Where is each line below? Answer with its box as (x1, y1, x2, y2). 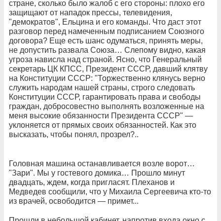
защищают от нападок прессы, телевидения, (9, 8, 172, 17)
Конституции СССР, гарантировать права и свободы (9, 93, 201, 101)
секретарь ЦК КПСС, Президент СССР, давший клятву (9, 65, 208, 73)
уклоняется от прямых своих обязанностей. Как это (9, 121, 196, 129)
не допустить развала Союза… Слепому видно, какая (9, 46, 206, 54)
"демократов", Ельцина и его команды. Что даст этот (9, 18, 201, 26)
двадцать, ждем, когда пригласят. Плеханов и (9, 178, 175, 186)
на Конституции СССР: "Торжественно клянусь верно (9, 74, 205, 82)
